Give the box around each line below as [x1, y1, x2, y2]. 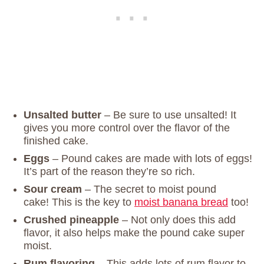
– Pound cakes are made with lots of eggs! [49, 153, 252, 165]
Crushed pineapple [24, 214, 119, 226]
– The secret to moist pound [82, 183, 216, 196]
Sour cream [24, 183, 82, 196]
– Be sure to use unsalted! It [101, 109, 236, 121]
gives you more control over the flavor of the [24, 122, 230, 134]
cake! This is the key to [24, 196, 134, 209]
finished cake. [24, 135, 88, 147]
